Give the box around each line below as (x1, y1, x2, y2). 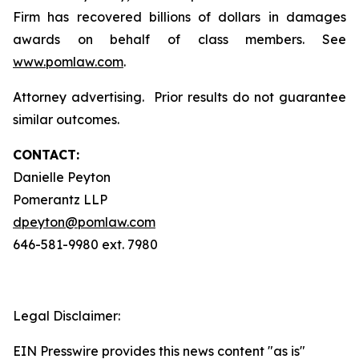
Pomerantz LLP (13, 192, 107, 208)
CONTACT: (13, 147, 79, 163)
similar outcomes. (13, 111, 132, 127)
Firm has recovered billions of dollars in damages (13, 9, 346, 25)
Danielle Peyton (13, 169, 111, 185)
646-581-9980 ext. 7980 (13, 236, 158, 252)
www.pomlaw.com (13, 54, 123, 70)
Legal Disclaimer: (13, 308, 120, 324)
